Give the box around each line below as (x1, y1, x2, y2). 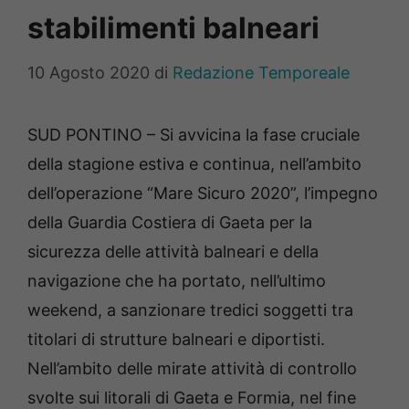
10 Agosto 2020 (27, 63, 150, 83)
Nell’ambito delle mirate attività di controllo (27, 359, 357, 379)
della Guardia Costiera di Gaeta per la (27, 213, 312, 233)
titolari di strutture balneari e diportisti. (27, 330, 325, 350)
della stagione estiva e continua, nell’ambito (27, 154, 362, 174)
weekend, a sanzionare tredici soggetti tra (27, 300, 353, 320)
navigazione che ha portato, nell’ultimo (27, 271, 326, 291)
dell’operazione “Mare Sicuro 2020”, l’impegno (27, 184, 378, 204)
